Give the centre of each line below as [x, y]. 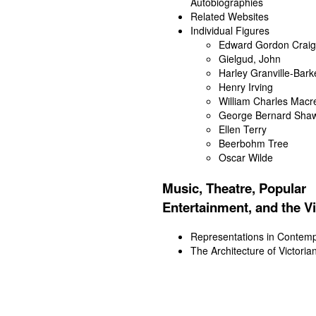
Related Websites [230, 16]
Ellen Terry [243, 129]
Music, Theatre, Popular [234, 188]
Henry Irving [246, 86]
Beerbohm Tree [254, 143]
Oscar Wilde [246, 157]
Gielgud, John [250, 58]
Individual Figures [230, 30]
